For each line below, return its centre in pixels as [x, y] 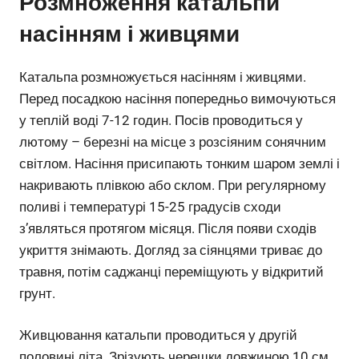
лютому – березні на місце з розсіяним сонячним [173, 141]
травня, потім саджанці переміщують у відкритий [171, 271]
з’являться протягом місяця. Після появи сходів [168, 228]
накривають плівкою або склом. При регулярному [173, 185]
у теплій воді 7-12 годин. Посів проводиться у [161, 120]
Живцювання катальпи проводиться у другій [158, 335]
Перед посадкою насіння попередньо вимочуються [177, 98]
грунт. [37, 293]
